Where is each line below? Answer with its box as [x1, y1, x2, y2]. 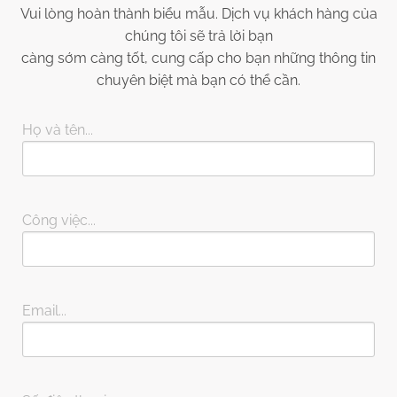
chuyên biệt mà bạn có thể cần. [97, 72, 300, 90]
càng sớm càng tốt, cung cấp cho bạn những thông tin [21, 50, 376, 67]
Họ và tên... [22, 121, 94, 139]
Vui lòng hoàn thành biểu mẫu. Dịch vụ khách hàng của [19, 5, 378, 23]
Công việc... [22, 212, 97, 230]
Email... [22, 302, 67, 320]
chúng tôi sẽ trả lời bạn [124, 27, 273, 45]
